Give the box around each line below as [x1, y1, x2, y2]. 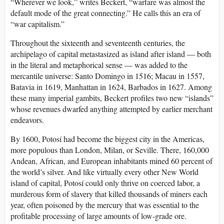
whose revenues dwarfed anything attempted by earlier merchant [10, 103, 212, 114]
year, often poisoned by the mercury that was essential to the [10, 199, 199, 210]
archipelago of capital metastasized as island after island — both [10, 48, 211, 59]
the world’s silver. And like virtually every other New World [10, 166, 198, 177]
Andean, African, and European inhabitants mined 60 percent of [10, 155, 212, 166]
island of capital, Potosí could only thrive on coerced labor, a [10, 177, 200, 188]
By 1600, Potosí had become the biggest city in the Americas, [10, 133, 204, 144]
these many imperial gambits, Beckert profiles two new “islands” [10, 92, 213, 103]
